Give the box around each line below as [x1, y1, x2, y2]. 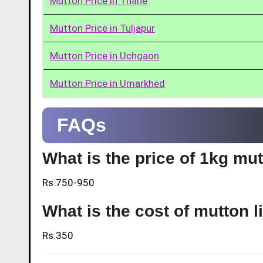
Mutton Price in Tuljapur [50, 22, 156, 34]
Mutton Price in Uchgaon [50, 49, 160, 62]
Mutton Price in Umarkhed [50, 77, 166, 89]
